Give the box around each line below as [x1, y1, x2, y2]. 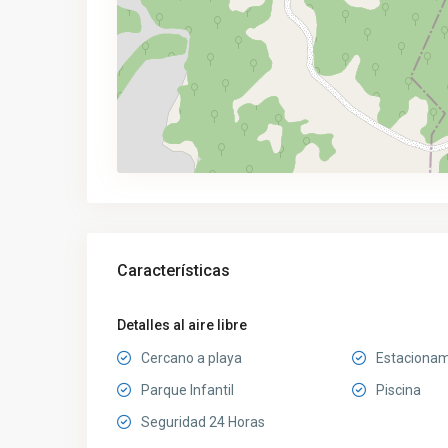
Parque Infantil [141, 382, 234, 398]
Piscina [375, 382, 421, 398]
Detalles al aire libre [117, 317, 247, 333]
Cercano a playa [141, 350, 242, 366]
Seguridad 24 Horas [141, 414, 265, 430]
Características [117, 261, 230, 280]
